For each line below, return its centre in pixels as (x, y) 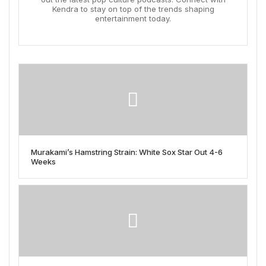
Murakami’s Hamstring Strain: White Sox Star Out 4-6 (127, 152)
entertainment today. (133, 18)
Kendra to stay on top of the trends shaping (133, 9)
